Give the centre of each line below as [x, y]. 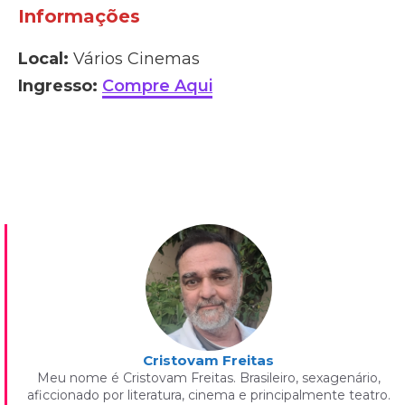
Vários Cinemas [134, 59]
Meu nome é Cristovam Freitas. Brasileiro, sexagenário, [208, 378]
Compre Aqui [157, 86]
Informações [79, 17]
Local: [43, 59]
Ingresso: [58, 86]
